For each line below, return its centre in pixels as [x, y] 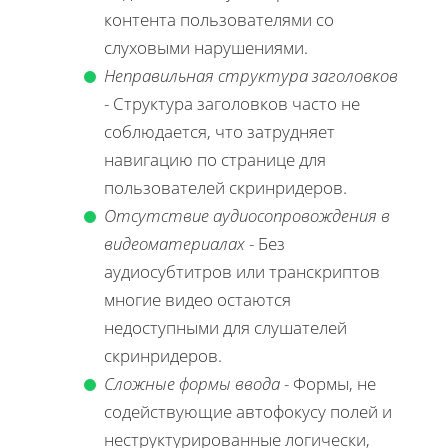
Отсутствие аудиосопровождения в [247, 216]
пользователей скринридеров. [225, 188]
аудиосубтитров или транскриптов [242, 272]
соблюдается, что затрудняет [219, 132]
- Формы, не [328, 384]
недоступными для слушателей [225, 328]
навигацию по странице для [215, 160]
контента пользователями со [219, 20]
